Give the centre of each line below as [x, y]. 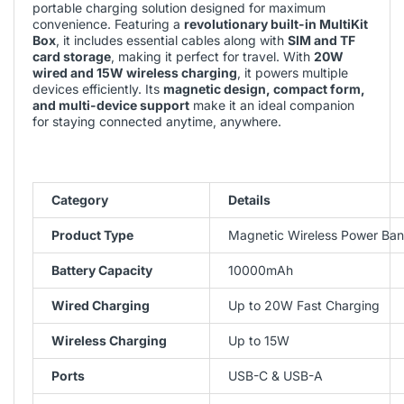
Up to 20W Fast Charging [304, 305]
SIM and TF [321, 40]
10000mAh [261, 270]
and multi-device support [111, 105]
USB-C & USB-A [275, 375]
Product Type [92, 234]
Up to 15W [259, 340]
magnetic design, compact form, [264, 88]
